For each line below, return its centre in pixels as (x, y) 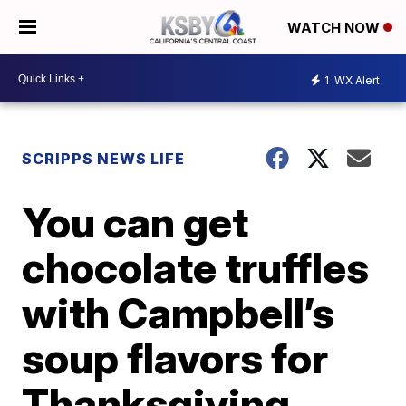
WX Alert (356, 80)
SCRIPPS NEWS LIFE (104, 159)
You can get (135, 222)
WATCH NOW (335, 28)
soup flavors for (175, 358)
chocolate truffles (196, 267)
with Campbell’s (179, 313)
